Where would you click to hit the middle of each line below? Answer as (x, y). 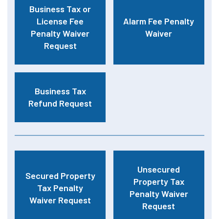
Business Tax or (60, 9)
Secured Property (60, 175)
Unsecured (159, 169)
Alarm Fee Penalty (159, 21)
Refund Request (60, 103)
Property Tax (159, 181)
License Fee (60, 21)
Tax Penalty (60, 187)
